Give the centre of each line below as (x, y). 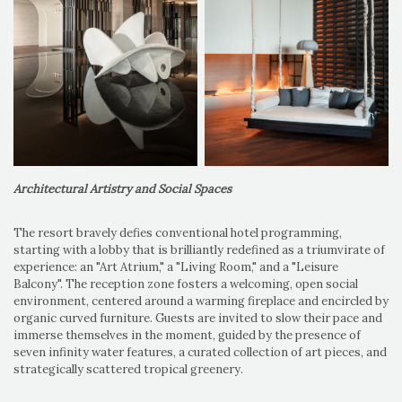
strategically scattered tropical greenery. (128, 370)
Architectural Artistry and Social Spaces (122, 189)
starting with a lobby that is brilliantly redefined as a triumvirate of (199, 250)
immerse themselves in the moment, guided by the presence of (187, 336)
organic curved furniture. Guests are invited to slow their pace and (198, 319)
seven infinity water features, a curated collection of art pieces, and (200, 353)
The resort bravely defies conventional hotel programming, (178, 233)
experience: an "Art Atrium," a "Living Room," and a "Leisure (176, 267)
